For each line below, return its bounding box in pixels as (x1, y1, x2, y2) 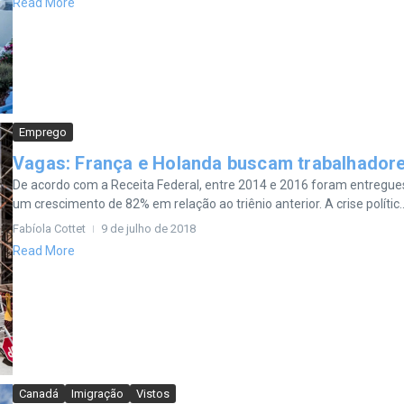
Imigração (71, 386, 124, 400)
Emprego (19, 124, 67, 139)
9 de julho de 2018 (101, 221, 196, 235)
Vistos (136, 386, 170, 400)
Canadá (19, 386, 59, 400)
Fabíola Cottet (13, 221, 86, 235)
